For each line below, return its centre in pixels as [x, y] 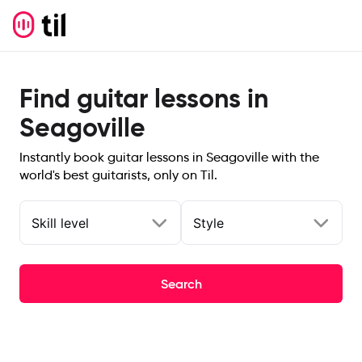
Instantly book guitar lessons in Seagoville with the [169, 157]
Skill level [60, 223]
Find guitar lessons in [144, 99]
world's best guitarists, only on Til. [118, 175]
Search [181, 284]
